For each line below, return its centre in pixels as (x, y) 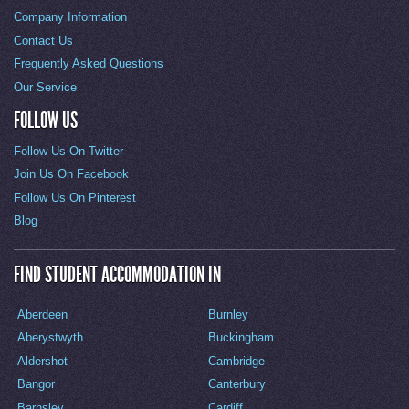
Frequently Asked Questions (89, 64)
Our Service (45, 87)
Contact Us (43, 40)
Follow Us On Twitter (68, 151)
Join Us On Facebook (71, 174)
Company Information (70, 17)
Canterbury (237, 384)
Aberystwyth (51, 338)
